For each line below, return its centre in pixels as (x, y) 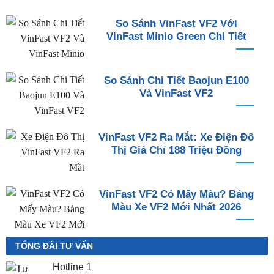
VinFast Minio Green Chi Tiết (176, 37)
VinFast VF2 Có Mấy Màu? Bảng (176, 194)
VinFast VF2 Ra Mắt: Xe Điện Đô (176, 138)
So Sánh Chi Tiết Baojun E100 (176, 81)
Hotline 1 (72, 267)
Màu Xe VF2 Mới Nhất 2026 (176, 207)
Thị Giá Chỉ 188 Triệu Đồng (176, 150)
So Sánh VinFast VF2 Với (176, 24)
